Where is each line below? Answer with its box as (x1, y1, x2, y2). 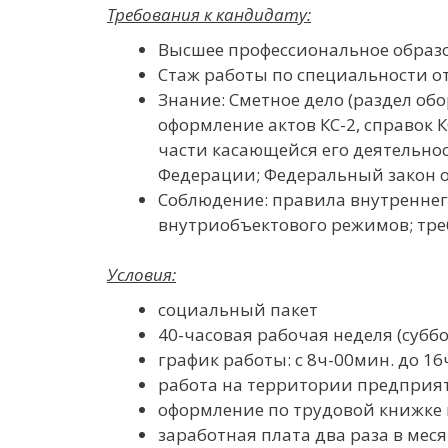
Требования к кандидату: (107, 2, 311, 26)
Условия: (107, 263, 176, 286)
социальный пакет (158, 298, 318, 321)
